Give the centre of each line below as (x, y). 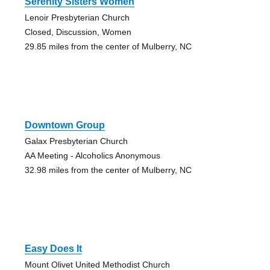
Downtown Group (64, 125)
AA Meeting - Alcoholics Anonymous (92, 155)
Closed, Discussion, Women (78, 32)
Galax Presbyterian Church (76, 141)
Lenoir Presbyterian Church (77, 17)
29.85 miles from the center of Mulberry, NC (108, 46)
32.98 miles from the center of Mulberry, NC (108, 170)
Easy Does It (53, 248)
